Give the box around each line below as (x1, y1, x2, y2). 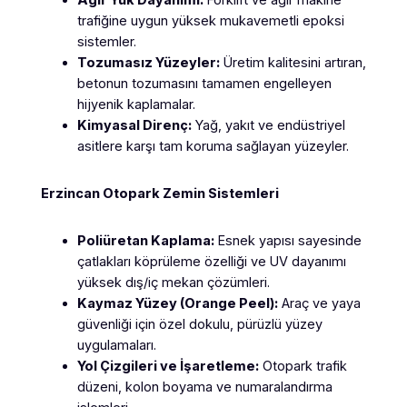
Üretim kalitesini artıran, (219, 54, 366, 71)
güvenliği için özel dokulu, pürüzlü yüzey (76, 316, 323, 333)
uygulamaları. (76, 337, 156, 353)
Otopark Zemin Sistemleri (102, 184, 279, 202)
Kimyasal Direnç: (76, 116, 192, 134)
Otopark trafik (258, 358, 347, 374)
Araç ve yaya (277, 295, 361, 312)
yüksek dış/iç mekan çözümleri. (76, 274, 270, 291)
